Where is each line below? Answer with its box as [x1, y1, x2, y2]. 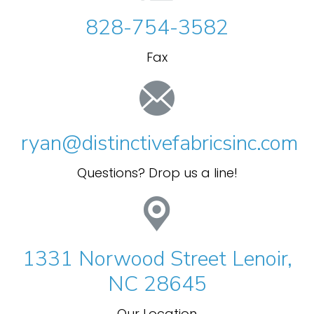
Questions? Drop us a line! [76, 164, 238, 182]
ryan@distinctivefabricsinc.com [21, 129, 299, 158]
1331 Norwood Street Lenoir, [22, 245, 292, 273]
